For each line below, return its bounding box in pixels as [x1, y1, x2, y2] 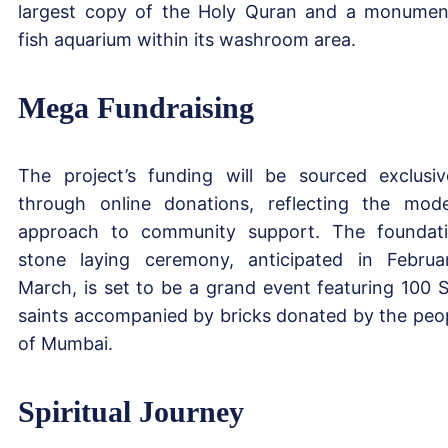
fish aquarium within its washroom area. [18, 28, 356, 50]
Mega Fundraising [18, 90, 254, 124]
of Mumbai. [18, 332, 113, 354]
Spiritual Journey [18, 394, 244, 428]
